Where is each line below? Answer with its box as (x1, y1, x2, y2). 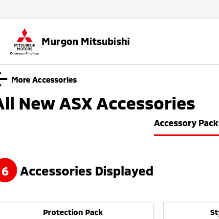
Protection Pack (43, 207, 103, 217)
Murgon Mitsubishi (42, 35, 130, 47)
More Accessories (11, 74, 77, 84)
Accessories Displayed (17, 162, 153, 178)
